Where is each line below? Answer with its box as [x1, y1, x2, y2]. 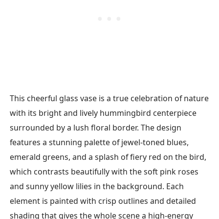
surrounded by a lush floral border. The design [10, 122, 181, 133]
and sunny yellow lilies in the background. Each [10, 181, 184, 192]
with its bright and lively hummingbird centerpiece [10, 108, 197, 119]
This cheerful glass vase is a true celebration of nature [10, 93, 209, 104]
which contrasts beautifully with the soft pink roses [10, 166, 198, 177]
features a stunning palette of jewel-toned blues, [10, 137, 189, 148]
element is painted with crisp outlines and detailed [10, 196, 196, 207]
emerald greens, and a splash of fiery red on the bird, [10, 152, 206, 163]
